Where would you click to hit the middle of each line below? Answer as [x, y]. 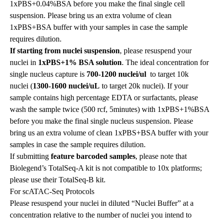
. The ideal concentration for [165, 63]
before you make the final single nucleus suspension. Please [101, 121]
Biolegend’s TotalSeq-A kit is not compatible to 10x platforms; [106, 168]
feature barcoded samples [93, 156]
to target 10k [169, 74]
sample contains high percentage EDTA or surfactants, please [104, 98]
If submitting [30, 156]
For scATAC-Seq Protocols [53, 192]
